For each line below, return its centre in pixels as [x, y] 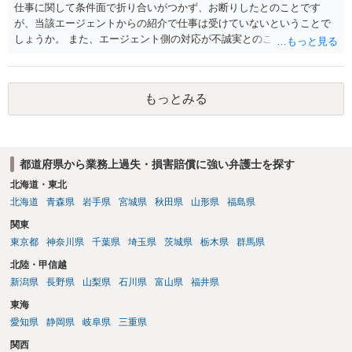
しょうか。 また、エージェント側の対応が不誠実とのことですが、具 [174, 38]
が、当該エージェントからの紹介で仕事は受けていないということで [172, 23]
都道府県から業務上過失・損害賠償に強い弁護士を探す [157, 164]
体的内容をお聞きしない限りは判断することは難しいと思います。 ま [174, 54]
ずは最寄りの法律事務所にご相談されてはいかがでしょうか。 [157, 70]
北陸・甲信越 [38, 265]
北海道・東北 [38, 185]
